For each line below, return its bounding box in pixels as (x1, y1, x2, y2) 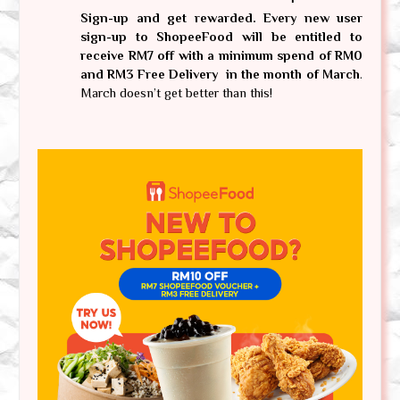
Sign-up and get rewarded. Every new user (80, 10, 362, 25)
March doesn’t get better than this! (80, 85, 272, 100)
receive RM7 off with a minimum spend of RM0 (80, 47, 362, 62)
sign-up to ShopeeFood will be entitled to (80, 29, 362, 44)
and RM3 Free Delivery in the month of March (80, 66, 360, 81)
